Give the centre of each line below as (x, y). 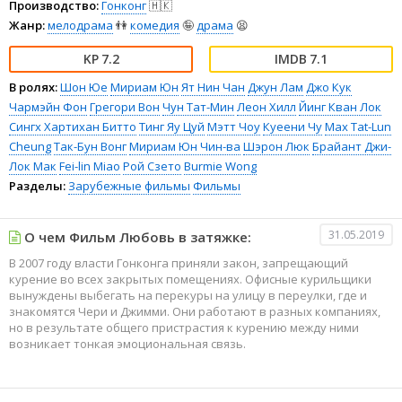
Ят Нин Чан (213, 87)
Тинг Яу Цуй (172, 127)
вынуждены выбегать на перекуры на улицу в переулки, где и (188, 296)
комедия (155, 26)
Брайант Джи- (352, 147)
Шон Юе (84, 87)
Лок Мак (33, 166)
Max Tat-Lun (358, 127)
